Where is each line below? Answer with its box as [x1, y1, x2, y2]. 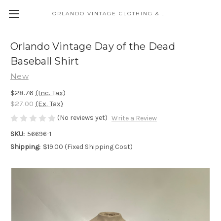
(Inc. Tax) [36, 88, 66, 97]
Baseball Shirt [10, 55, 79, 68]
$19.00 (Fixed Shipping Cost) [42, 143, 133, 151]
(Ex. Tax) [36, 99, 63, 108]
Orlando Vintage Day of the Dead [10, 40, 175, 53]
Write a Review [111, 114, 157, 123]
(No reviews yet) [57, 113, 108, 122]
